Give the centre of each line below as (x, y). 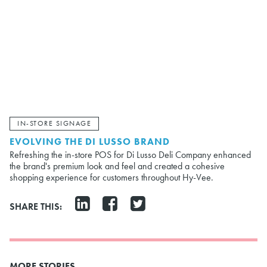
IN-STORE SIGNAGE (54, 124)
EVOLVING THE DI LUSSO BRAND (90, 141)
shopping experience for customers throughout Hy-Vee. (111, 177)
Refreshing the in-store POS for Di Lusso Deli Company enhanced (130, 154)
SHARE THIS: (36, 206)
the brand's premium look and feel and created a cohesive (117, 166)
